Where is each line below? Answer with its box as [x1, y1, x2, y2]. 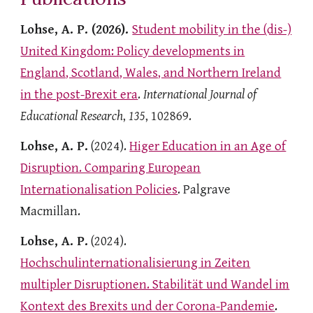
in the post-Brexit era [20, 87, 138, 102]
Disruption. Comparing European [20, 161, 201, 175]
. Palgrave [177, 182, 231, 197]
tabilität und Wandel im [159, 277, 290, 292]
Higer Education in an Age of [129, 139, 286, 154]
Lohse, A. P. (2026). [20, 22, 133, 37]
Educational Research [20, 109, 124, 124]
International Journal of [143, 87, 257, 102]
